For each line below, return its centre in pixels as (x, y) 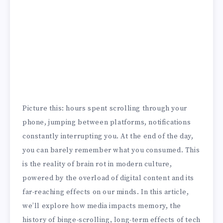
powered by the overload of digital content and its (109, 178)
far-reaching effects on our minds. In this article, (106, 192)
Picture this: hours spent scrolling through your (105, 108)
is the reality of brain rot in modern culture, (97, 164)
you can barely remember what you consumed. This (111, 150)
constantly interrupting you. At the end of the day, (108, 136)
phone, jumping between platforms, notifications (107, 122)
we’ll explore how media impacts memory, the (102, 206)
